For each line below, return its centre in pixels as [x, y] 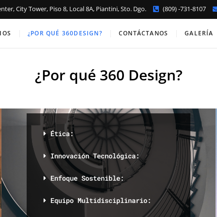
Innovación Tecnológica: [95, 155]
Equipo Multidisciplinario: [101, 200]
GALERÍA [199, 33]
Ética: [62, 133]
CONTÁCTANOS [143, 33]
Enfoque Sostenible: [87, 178]
